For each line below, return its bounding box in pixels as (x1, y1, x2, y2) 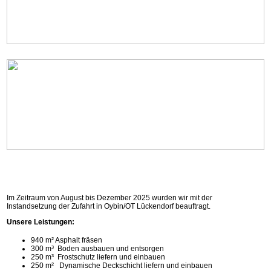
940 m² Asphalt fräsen (31, 236, 103, 244)
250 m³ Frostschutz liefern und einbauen (31, 253, 166, 261)
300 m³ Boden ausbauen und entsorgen (31, 244, 165, 253)
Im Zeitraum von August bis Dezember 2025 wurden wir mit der (7, 194, 213, 202)
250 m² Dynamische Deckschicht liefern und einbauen (31, 261, 213, 270)
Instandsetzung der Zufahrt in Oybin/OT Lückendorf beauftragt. (7, 202, 211, 211)
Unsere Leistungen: (7, 218, 75, 226)
